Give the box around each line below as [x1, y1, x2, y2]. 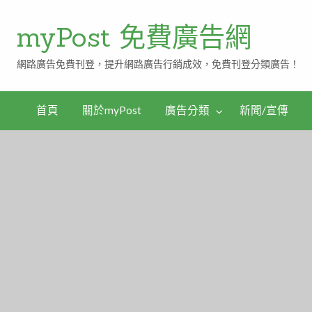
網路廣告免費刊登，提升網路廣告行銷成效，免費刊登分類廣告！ [17, 58, 300, 70]
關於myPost [81, 104, 141, 117]
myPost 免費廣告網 [17, 19, 252, 54]
